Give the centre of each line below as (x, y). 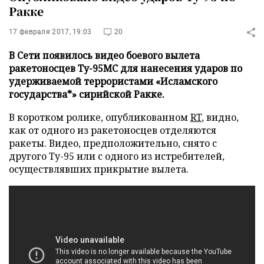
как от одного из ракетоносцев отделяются (113, 130)
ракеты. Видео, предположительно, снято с (113, 143)
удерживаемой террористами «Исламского (113, 81)
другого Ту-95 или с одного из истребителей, (117, 156)
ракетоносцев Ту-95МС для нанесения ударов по (126, 68)
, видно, (220, 117)
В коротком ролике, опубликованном (100, 117)
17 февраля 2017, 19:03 (50, 32)
